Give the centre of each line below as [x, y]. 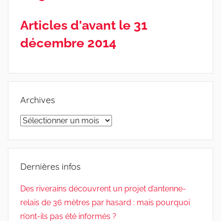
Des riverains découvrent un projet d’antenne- [103, 189]
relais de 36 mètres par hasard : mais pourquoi [105, 203]
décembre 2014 [68, 43]
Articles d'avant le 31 [84, 25]
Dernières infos [50, 167]
